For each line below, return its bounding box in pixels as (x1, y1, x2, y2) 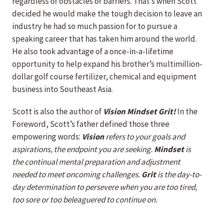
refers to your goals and (106, 131, 185, 142)
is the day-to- (157, 169, 201, 180)
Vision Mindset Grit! (103, 106, 176, 117)
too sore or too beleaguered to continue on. (12, 194, 157, 205)
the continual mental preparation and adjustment (12, 156, 180, 167)
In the (176, 106, 198, 117)
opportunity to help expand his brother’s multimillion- (12, 59, 202, 69)
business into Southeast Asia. (12, 84, 113, 94)
